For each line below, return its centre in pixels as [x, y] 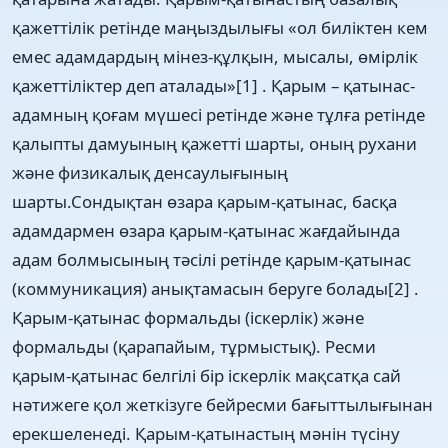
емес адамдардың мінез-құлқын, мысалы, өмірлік [215, 56]
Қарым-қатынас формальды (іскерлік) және [188, 317]
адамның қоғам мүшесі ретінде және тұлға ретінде [218, 114]
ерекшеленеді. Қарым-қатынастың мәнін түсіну [206, 433]
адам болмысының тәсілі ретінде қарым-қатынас [211, 259]
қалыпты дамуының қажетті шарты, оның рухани [214, 143]
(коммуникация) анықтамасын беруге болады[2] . [215, 288]
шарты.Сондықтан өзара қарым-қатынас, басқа [204, 201]
